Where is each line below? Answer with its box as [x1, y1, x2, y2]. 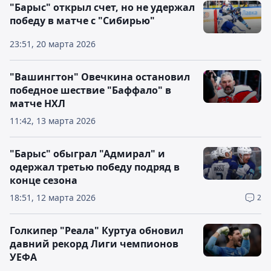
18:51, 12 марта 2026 [10, 192, 96, 203]
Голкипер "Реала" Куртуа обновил [10, 224, 183, 237]
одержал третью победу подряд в [10, 160, 180, 174]
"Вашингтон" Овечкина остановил [10, 70, 190, 83]
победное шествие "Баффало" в [10, 83, 171, 97]
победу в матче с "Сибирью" [10, 14, 155, 27]
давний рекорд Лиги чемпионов [10, 237, 178, 250]
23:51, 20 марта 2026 [10, 38, 96, 50]
